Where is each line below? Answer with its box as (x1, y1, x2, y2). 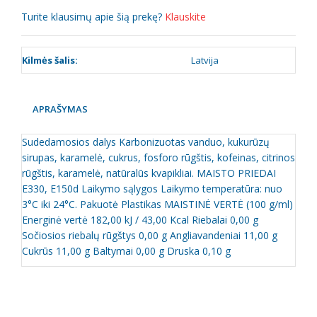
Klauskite (165, 10, 206, 23)
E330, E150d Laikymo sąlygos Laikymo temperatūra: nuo (22, 182, 282, 195)
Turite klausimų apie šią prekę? (21, 10, 165, 23)
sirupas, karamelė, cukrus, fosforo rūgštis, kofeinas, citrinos (22, 151, 295, 164)
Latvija (191, 54, 219, 67)
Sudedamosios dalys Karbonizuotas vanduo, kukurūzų (22, 135, 270, 149)
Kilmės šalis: (22, 54, 78, 67)
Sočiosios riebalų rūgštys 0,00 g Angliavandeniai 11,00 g (22, 229, 277, 242)
